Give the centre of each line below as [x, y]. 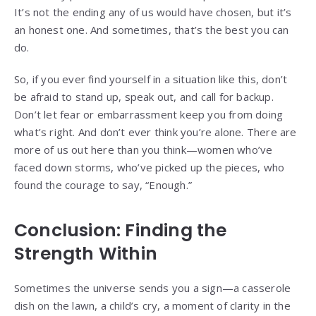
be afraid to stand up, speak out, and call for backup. [144, 96]
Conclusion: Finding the [121, 230]
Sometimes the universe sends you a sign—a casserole [153, 287]
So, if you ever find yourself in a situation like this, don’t [151, 79]
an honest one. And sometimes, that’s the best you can [152, 29]
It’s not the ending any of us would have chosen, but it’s [153, 12]
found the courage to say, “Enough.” [103, 184]
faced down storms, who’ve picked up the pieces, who [150, 167]
